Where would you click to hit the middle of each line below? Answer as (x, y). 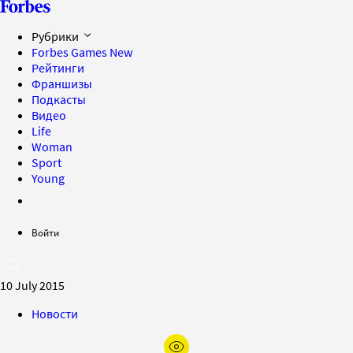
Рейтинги (58, 68)
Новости (55, 314)
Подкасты (59, 99)
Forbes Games (71, 52)
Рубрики (56, 36)
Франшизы (62, 84)
